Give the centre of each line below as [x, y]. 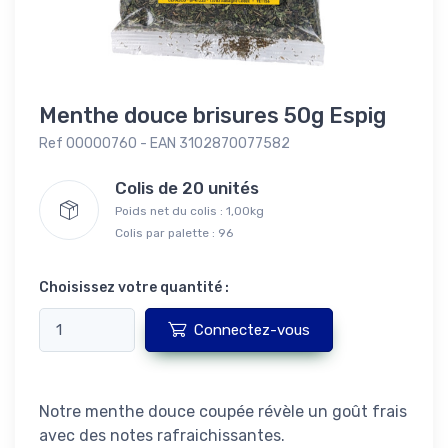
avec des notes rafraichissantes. [162, 435]
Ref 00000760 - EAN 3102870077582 [164, 143]
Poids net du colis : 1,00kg [189, 210]
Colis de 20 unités [193, 187]
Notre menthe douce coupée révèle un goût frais [223, 411]
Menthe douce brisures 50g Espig [212, 115]
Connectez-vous [252, 329]
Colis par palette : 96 [174, 232]
